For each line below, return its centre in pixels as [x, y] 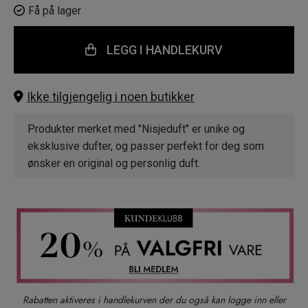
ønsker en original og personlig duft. [114, 164]
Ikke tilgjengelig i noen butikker [111, 97]
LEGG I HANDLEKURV [165, 50]
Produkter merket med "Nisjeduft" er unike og [136, 129]
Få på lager [55, 11]
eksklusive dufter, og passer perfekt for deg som [146, 146]
